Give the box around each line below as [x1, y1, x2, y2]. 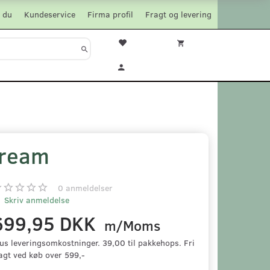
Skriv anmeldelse [1, 194, 69, 206]
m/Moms [100, 216, 160, 234]
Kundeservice [24, 8, 75, 20]
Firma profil [87, 8, 133, 20]
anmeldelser [63, 182, 113, 193]
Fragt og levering [145, 8, 212, 20]
